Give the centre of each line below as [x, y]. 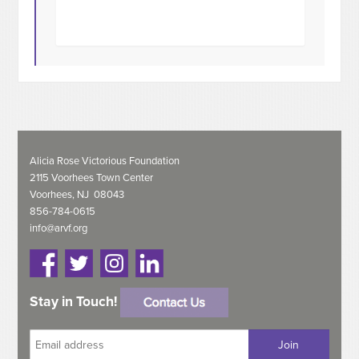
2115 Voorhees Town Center [92, 178]
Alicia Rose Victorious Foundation [105, 161]
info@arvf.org [59, 229]
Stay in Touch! [75, 301]
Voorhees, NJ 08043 [77, 195]
